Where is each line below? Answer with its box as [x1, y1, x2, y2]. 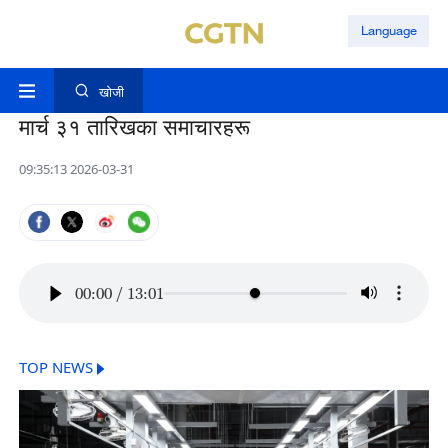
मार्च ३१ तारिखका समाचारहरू [18, 111, 250, 144]
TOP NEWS [18, 357, 93, 379]
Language [360, 22, 417, 39]
